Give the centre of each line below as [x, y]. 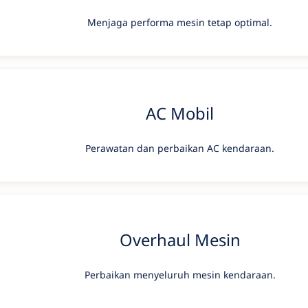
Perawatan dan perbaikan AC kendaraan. [180, 148]
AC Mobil [180, 114]
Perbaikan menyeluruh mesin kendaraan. [180, 274]
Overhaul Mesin [180, 240]
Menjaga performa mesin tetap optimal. [180, 22]
